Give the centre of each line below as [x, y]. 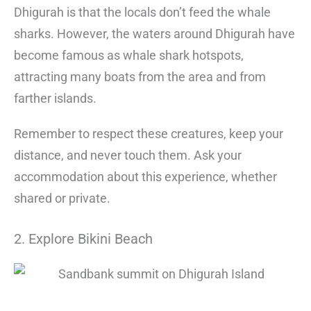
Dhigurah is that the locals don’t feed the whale [142, 12]
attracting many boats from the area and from [140, 77]
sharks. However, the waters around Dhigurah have [154, 34]
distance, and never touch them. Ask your [128, 155]
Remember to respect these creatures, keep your [149, 134]
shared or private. [62, 199]
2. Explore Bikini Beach [83, 239]
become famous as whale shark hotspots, [129, 56]
